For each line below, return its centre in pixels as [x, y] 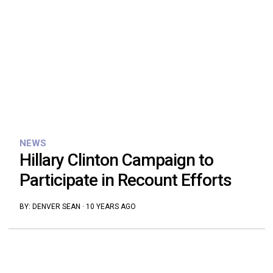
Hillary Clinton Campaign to [116, 160]
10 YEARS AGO [111, 206]
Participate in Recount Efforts [125, 180]
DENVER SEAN [56, 206]
